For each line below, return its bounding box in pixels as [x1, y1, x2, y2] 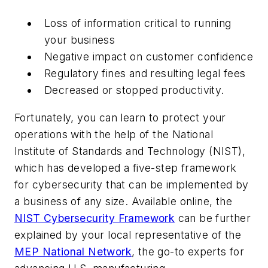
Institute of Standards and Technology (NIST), [14, 144, 245, 157]
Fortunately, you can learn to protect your [14, 111, 226, 124]
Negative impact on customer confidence [44, 50, 254, 63]
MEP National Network [14, 245, 132, 258]
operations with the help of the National [14, 127, 213, 141]
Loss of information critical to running [44, 17, 232, 30]
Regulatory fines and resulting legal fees [44, 67, 246, 80]
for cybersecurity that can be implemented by [14, 178, 249, 191]
